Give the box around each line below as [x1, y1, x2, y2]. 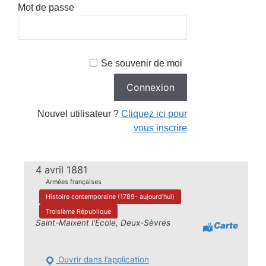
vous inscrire [134, 123, 188, 133]
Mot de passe [18, 2, 74, 12]
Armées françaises [45, 178, 102, 186]
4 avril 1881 [36, 163, 88, 176]
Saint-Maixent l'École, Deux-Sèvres [36, 218, 171, 228]
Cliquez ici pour [121, 109, 188, 119]
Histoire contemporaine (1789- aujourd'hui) [45, 192, 175, 201]
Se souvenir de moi [101, 58, 183, 68]
